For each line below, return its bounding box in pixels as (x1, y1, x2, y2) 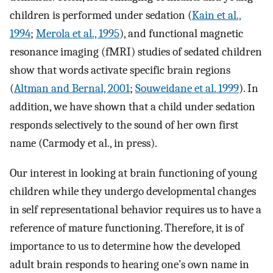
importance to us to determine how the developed (10, 239, 241, 253)
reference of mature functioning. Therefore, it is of (10, 221, 244, 235)
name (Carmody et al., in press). (10, 136, 157, 150)
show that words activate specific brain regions (10, 63, 230, 77)
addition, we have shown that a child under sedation (10, 99, 255, 113)
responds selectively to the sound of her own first (10, 118, 238, 132)
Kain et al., (192, 8, 241, 22)
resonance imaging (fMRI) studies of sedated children (10, 44, 262, 58)
